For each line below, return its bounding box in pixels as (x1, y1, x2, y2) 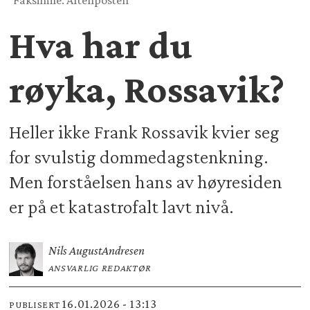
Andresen (101, 243, 145, 257)
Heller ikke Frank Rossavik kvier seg (9, 121, 280, 143)
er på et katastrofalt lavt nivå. (9, 196, 235, 218)
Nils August (48, 243, 102, 257)
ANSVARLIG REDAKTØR (48, 262, 152, 273)
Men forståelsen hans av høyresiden (9, 171, 283, 193)
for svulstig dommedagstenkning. (9, 146, 269, 168)
